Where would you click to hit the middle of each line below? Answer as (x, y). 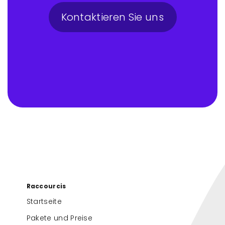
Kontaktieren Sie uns (112, 17)
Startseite (44, 201)
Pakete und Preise (60, 218)
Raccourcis (46, 186)
